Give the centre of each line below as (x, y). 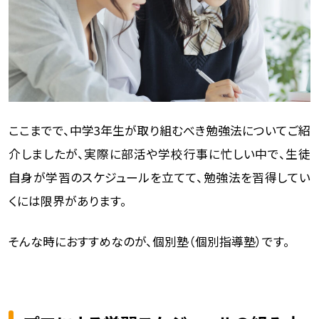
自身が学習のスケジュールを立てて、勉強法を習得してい (159, 177)
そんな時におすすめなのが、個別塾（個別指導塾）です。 (149, 241)
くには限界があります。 (67, 200)
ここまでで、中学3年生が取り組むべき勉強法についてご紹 (159, 130)
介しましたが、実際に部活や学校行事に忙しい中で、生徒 (159, 153)
